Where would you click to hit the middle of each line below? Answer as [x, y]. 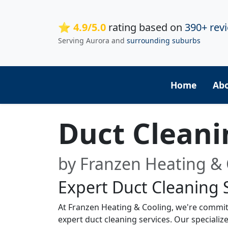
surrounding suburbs [164, 41]
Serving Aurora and [92, 41]
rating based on [145, 27]
